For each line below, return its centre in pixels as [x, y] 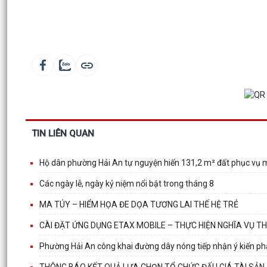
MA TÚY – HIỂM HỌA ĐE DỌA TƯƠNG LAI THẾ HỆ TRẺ [139, 204]
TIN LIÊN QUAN [63, 133]
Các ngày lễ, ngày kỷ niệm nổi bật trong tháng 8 [127, 183]
